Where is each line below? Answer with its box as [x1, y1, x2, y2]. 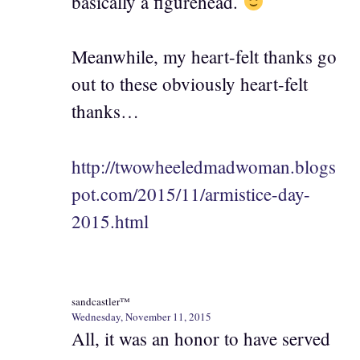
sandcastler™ [72, 294, 130, 309]
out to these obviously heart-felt [72, 72, 308, 96]
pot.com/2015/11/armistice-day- [72, 181, 310, 206]
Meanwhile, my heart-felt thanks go [72, 44, 337, 69]
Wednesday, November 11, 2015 [72, 309, 211, 325]
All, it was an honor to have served [72, 326, 330, 351]
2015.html [72, 208, 149, 233]
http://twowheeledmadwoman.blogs [72, 153, 336, 178]
